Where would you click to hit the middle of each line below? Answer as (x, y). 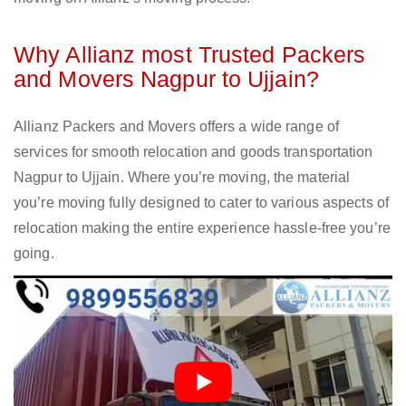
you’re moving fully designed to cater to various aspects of (201, 203)
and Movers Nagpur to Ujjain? (166, 79)
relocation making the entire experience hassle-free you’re (202, 228)
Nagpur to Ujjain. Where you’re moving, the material (182, 178)
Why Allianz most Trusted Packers (190, 55)
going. (34, 254)
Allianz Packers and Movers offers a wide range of (176, 127)
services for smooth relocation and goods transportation (193, 152)
